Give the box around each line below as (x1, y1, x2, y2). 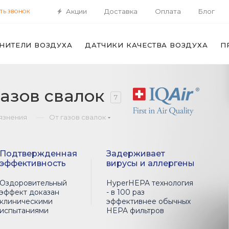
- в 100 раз (106, 188, 145, 197)
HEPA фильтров (106, 206, 164, 215)
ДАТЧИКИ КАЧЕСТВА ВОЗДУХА (85, 41, 208, 49)
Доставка (104, 7, 138, 15)
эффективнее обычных (106, 197, 191, 206)
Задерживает (106, 149, 165, 158)
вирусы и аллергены (106, 158, 195, 168)
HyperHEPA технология (106, 178, 193, 188)
